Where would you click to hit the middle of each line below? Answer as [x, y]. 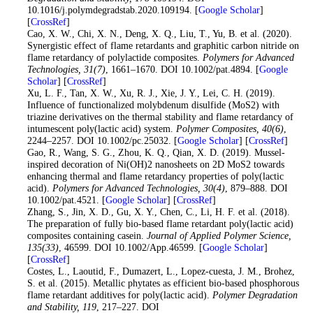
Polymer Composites [216, 129]
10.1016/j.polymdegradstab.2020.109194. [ [112, 10]
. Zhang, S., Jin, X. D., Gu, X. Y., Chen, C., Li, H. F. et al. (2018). [155, 212]
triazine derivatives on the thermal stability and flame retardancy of [160, 117]
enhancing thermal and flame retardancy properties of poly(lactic [155, 176]
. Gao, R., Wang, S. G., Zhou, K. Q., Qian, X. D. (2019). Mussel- [153, 153]
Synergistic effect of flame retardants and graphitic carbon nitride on [163, 46]
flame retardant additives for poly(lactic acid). [119, 295]
